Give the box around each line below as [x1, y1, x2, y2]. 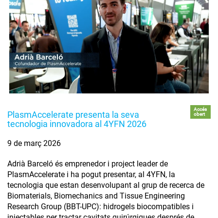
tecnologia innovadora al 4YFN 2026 [7, 119, 146, 129]
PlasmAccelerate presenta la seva [7, 109, 139, 120]
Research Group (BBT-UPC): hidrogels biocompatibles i [7, 202, 194, 212]
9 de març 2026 [7, 139, 61, 148]
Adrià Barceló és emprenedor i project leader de [7, 159, 168, 169]
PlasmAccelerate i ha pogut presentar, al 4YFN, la [7, 170, 175, 180]
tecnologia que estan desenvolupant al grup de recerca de [7, 181, 204, 190]
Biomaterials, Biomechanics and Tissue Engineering [7, 191, 185, 201]
